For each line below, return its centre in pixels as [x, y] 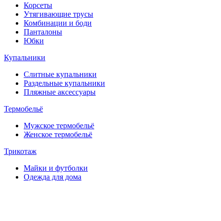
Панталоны [43, 32]
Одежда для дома [53, 177]
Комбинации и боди [58, 23]
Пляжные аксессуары [60, 92]
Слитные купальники [60, 74]
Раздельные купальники [64, 83]
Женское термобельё [58, 134]
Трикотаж [20, 151]
